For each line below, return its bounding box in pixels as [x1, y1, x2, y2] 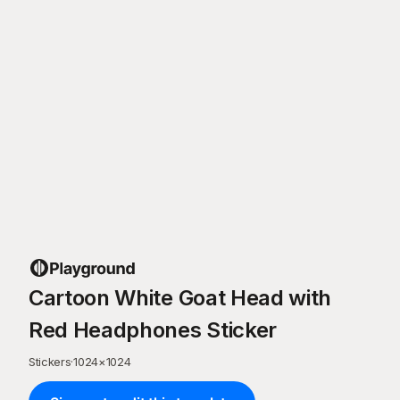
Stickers [29, 354, 71, 369]
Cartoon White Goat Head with [29, 285, 332, 311]
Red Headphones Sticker [29, 317, 277, 343]
